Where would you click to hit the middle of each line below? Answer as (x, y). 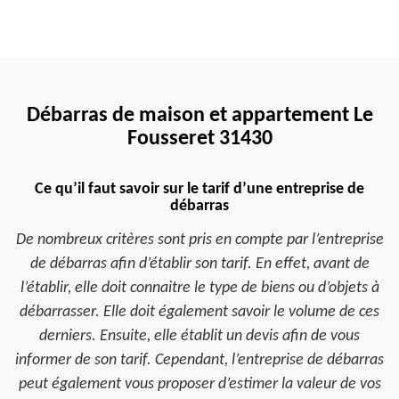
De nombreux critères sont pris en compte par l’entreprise (199, 240)
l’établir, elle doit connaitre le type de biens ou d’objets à (199, 288)
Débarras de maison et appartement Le (199, 116)
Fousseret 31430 (199, 139)
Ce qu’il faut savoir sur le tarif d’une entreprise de (199, 189)
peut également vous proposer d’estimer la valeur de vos (199, 384)
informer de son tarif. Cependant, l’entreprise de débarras (199, 360)
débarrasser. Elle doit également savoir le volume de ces (199, 312)
